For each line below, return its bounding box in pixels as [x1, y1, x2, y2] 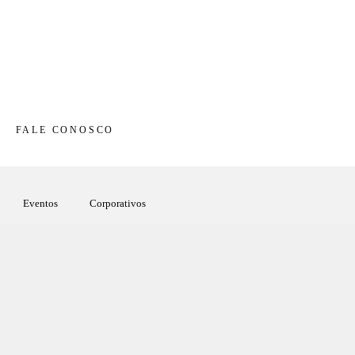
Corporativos [89, 197, 146, 210]
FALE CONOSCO [15, 124, 115, 136]
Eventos [22, 197, 58, 210]
